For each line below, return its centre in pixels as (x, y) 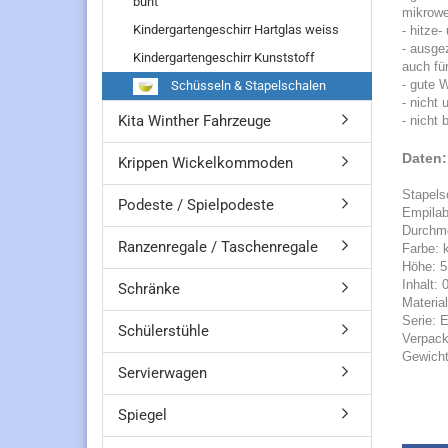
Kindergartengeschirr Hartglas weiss (236, 29)
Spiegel (142, 415)
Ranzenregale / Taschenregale (218, 247)
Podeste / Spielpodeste (196, 205)
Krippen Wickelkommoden (205, 163)
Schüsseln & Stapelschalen (247, 85)
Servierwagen (162, 373)
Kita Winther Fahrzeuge (194, 121)
